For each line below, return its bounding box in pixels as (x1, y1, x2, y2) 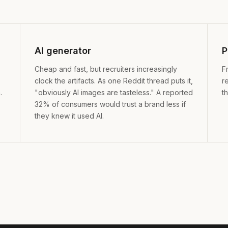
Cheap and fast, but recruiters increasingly (35, 64, 177, 73)
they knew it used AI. (35, 111, 104, 120)
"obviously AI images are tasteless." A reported (35, 88, 193, 97)
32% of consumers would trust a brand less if (35, 99, 186, 108)
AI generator (35, 45, 91, 56)
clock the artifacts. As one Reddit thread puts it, (35, 76, 193, 85)
